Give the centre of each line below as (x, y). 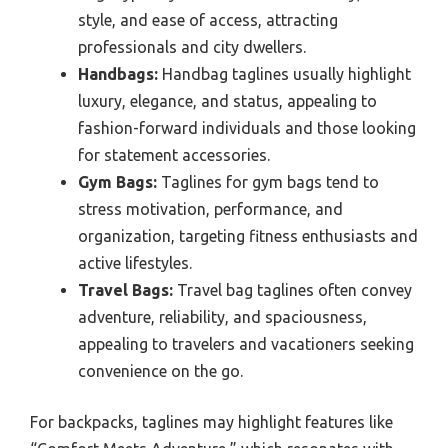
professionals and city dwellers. (192, 46)
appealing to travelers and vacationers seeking (246, 343)
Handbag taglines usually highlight (284, 73)
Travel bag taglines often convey (292, 289)
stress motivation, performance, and (210, 208)
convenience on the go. (160, 370)
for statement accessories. (174, 154)
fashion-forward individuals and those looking (247, 127)
